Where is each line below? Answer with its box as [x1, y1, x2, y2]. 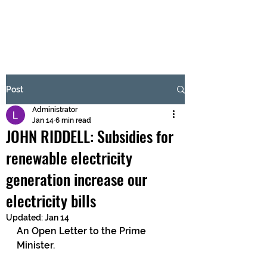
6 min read [55, 116, 91, 125]
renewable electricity [6, 146, 132, 169]
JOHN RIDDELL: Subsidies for [6, 125, 173, 148]
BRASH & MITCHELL [50, 16, 141, 34]
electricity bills [6, 189, 96, 212]
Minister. [17, 240, 55, 251]
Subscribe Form [49, 60, 129, 79]
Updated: [6, 213, 45, 222]
